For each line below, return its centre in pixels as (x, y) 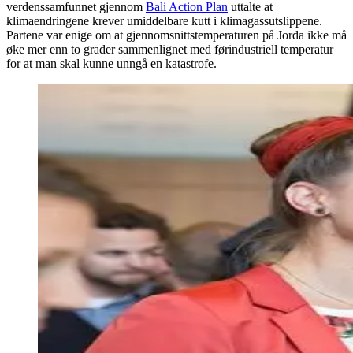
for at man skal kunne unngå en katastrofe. (111, 64)
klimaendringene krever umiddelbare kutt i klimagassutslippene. (164, 21)
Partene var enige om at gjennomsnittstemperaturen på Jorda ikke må (176, 35)
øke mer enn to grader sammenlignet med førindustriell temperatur (170, 50)
